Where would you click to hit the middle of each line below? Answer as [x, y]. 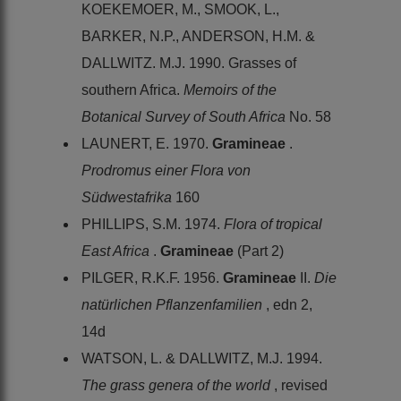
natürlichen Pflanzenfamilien [174, 304]
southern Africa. [132, 90]
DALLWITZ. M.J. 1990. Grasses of [189, 63]
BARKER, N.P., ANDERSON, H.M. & [198, 36]
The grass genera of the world [178, 385]
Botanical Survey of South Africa [185, 116]
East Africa [117, 251]
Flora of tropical [273, 224]
